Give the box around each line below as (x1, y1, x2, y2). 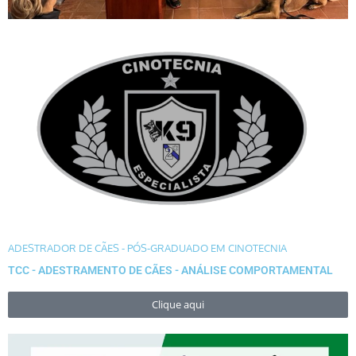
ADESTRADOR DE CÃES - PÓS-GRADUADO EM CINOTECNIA (8, 242, 287, 255)
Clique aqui (152, 297, 204, 312)
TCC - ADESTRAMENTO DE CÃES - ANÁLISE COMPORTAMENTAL (8, 264, 333, 277)
